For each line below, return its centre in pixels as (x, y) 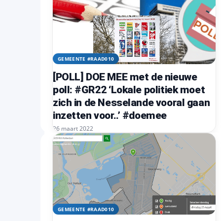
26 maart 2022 (73, 129)
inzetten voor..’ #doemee (110, 115)
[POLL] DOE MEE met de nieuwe (125, 77)
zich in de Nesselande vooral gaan (131, 103)
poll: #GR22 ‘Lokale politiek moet (129, 90)
